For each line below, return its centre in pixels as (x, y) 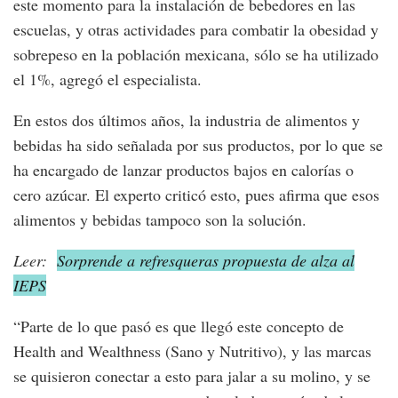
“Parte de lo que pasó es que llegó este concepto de (179, 326)
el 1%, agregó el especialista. (107, 80)
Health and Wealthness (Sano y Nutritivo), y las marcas (192, 351)
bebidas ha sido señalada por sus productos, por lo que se (198, 145)
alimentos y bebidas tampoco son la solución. (160, 220)
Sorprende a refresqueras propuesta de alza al (206, 261)
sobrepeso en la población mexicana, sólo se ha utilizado (196, 55)
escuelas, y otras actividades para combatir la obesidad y (196, 30)
